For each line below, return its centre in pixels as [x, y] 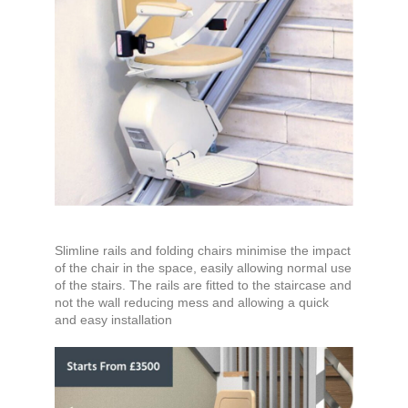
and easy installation [113, 320]
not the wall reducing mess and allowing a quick [192, 303]
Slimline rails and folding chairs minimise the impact [203, 251]
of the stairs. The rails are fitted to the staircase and [203, 286]
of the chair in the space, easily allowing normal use [203, 268]
